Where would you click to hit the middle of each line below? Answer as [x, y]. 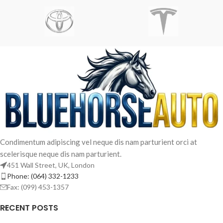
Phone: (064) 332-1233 [43, 176]
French [195, 183]
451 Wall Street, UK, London [51, 165]
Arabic [194, 199]
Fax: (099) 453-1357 [38, 187]
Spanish [197, 216]
